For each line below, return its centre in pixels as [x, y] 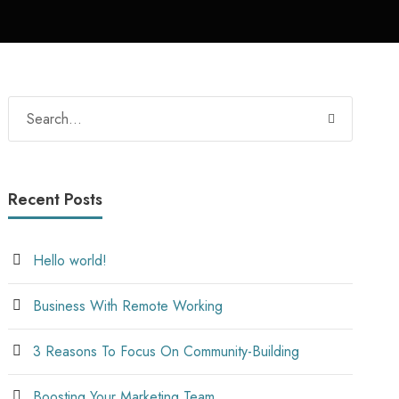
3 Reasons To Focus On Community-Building [167, 351]
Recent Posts [56, 199]
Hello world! [70, 261]
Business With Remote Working [128, 306]
